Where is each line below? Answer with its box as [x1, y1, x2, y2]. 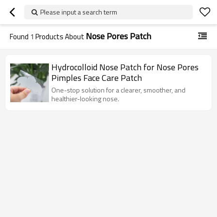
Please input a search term [40, 7, 117, 17]
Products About [34, 31, 86, 42]
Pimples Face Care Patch [51, 71, 142, 84]
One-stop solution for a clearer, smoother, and [51, 85, 186, 95]
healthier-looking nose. [51, 93, 119, 104]
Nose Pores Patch [86, 30, 151, 43]
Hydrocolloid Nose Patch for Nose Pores [51, 61, 199, 74]
